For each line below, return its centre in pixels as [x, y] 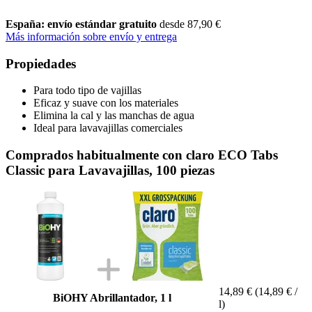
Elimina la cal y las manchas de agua [114, 116]
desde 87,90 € [190, 24]
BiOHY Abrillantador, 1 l [112, 297]
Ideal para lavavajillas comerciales [108, 128]
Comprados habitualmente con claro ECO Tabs [142, 155]
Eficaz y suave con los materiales [106, 103]
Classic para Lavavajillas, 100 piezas [110, 170]
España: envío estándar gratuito [83, 24]
